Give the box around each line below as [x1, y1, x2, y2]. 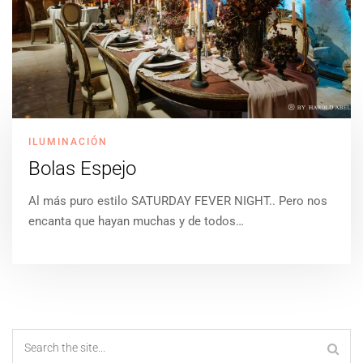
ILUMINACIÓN [28, 136, 108, 148]
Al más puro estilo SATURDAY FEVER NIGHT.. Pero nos [28, 194, 327, 209]
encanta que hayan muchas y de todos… [28, 214, 244, 229]
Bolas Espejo [28, 157, 136, 181]
